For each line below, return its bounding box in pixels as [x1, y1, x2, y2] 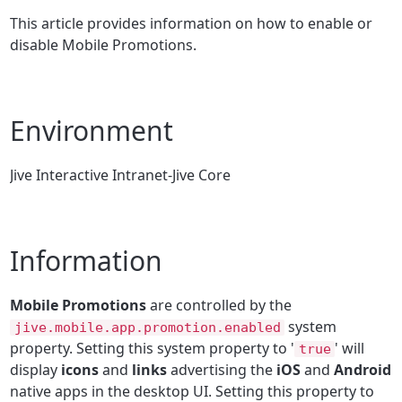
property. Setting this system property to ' [10, 337, 295, 358]
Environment [10, 111, 174, 149]
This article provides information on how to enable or [10, 13, 373, 33]
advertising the [167, 359, 277, 380]
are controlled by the [146, 294, 293, 315]
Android [334, 359, 392, 380]
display [10, 359, 62, 380]
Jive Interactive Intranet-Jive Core [10, 164, 232, 185]
